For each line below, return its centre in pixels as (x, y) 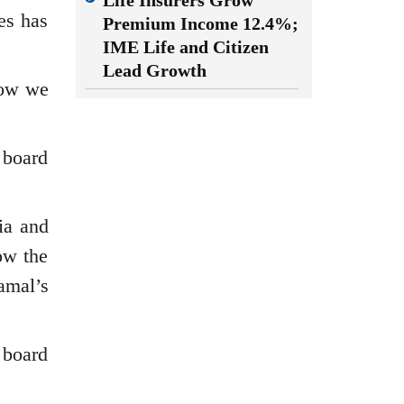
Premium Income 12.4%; (200, 23)
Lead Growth (154, 70)
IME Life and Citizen (185, 47)
